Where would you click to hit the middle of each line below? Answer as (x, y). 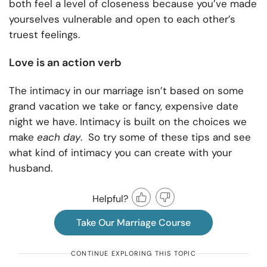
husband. (31, 168)
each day (59, 137)
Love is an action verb (65, 63)
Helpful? (110, 198)
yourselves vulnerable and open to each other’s (122, 19)
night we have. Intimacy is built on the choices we (128, 122)
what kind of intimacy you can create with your (120, 153)
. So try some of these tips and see (166, 137)
